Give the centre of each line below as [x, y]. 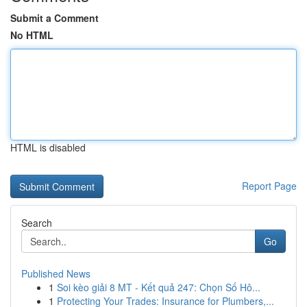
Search [37, 223]
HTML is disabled [48, 147]
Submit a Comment [54, 18]
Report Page [269, 186]
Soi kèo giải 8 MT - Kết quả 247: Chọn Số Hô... [159, 287]
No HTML [32, 35]
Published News [56, 273]
